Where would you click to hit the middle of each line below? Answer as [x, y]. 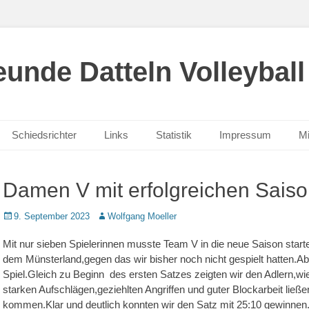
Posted [16, 216]
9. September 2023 [52, 216]
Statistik [174, 135]
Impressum [245, 135]
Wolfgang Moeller [142, 216]
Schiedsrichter [44, 135]
